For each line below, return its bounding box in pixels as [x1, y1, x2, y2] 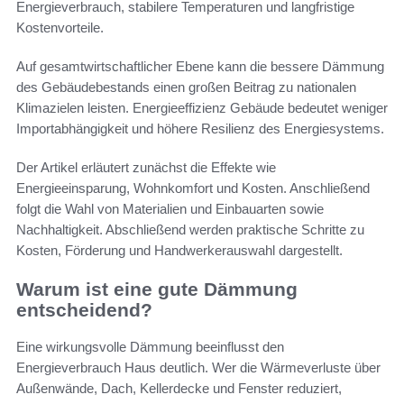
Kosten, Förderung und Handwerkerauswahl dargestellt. [16, 243, 343, 259]
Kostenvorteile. [16, 20, 104, 36]
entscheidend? [16, 299, 152, 321]
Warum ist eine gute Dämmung [16, 279, 298, 300]
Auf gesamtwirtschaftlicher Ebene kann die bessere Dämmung [16, 59, 384, 75]
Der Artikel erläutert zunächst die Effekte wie [16, 160, 276, 176]
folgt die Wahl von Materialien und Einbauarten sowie [16, 201, 324, 217]
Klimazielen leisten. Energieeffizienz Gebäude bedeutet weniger [16, 100, 388, 116]
